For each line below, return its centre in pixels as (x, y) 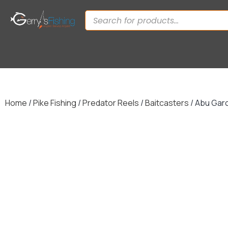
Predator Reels (111, 103)
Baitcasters (167, 103)
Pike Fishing (55, 103)
